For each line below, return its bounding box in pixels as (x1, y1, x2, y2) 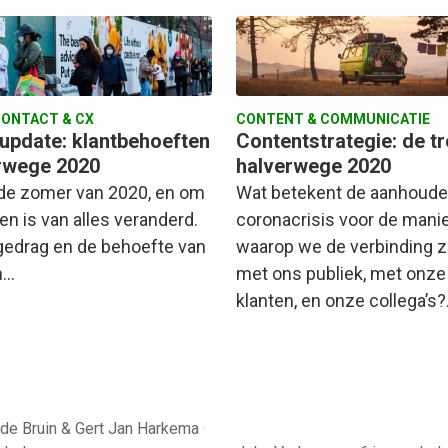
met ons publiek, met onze (236, 263, 446, 285)
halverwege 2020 (236, 154, 391, 179)
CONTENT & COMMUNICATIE (236, 111, 430, 128)
